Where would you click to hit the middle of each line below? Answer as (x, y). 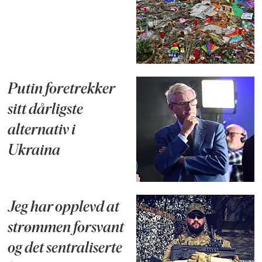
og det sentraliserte (65, 249)
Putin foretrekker (61, 90)
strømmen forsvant (66, 229)
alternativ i (42, 131)
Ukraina (34, 151)
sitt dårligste (46, 111)
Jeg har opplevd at (64, 208)
